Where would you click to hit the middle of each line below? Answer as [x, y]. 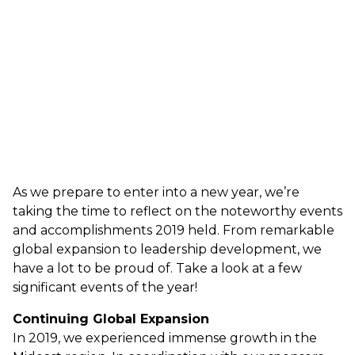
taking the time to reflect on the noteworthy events [177, 212]
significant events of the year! [105, 288]
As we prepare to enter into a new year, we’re [156, 193]
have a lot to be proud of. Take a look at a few [157, 269]
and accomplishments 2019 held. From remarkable [174, 231]
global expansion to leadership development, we [167, 250]
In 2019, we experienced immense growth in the [165, 338]
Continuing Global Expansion [111, 319]
